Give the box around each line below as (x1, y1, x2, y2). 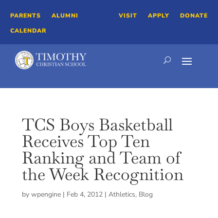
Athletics (108, 190, 135, 200)
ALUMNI (52, 12, 79, 19)
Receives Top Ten (21, 130, 150, 152)
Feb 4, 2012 (66, 190, 103, 200)
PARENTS (10, 12, 41, 19)
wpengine (31, 190, 61, 200)
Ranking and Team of (21, 147, 181, 169)
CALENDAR (10, 26, 47, 35)
